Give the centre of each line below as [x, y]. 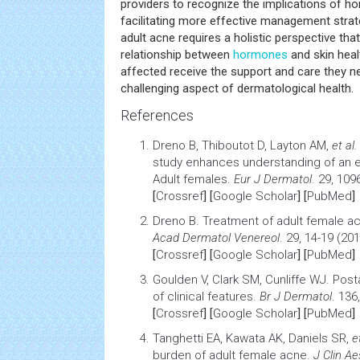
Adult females [190, 179]
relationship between [177, 55]
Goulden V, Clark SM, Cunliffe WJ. [243, 280]
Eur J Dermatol [273, 179]
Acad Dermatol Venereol [216, 238]
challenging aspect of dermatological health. [237, 88]
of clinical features [203, 297]
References [157, 115]
